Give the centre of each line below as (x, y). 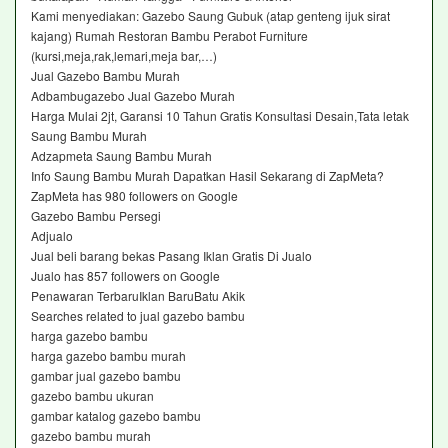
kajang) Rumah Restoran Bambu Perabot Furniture (169, 35)
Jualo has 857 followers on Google (127, 275)
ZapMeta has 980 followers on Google (136, 195)
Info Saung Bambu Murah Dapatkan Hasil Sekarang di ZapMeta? (207, 175)
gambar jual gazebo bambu (106, 375)
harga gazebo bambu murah (108, 355)
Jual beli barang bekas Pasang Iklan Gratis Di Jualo (171, 255)
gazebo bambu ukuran (92, 395)
